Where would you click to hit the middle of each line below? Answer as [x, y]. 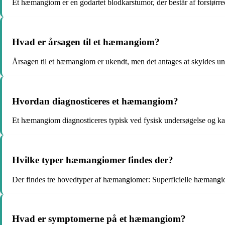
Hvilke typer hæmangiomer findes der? [93, 160]
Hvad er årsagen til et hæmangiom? [86, 42]
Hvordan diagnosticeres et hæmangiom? [95, 101]
